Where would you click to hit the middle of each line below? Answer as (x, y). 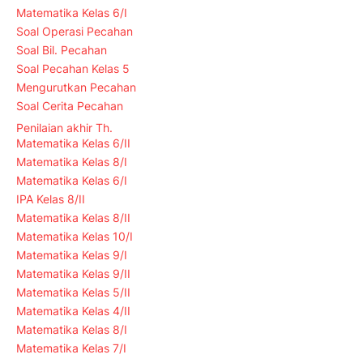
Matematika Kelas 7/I (71, 348)
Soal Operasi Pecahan (75, 32)
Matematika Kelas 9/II (73, 274)
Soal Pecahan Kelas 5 (73, 69)
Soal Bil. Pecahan (62, 50)
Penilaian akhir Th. (64, 127)
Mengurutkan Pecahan (76, 88)
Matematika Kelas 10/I (75, 237)
